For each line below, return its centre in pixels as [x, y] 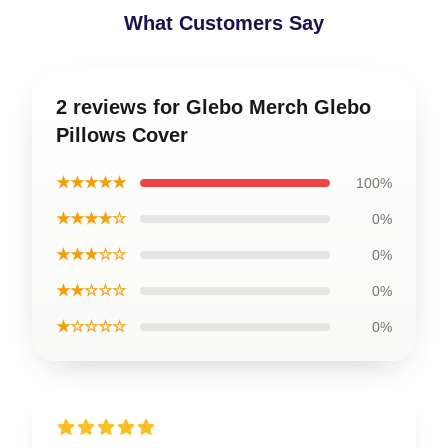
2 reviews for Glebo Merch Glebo [213, 107]
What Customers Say [224, 23]
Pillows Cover [122, 135]
